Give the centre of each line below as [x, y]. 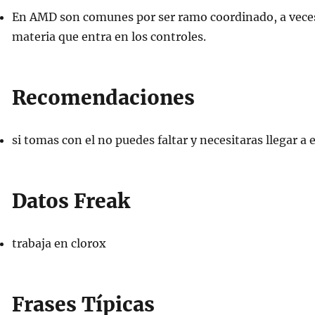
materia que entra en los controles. [109, 37]
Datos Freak [71, 201]
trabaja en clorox [59, 243]
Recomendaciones [103, 98]
